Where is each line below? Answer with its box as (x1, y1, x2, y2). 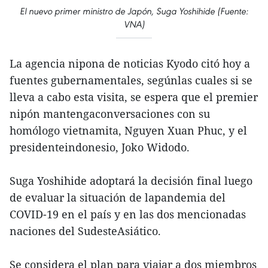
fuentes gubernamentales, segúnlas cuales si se (10, 73, 252, 88)
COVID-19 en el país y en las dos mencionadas (10, 207, 246, 222)
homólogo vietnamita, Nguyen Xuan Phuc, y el (10, 123, 247, 138)
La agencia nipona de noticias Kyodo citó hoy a (10, 56, 250, 71)
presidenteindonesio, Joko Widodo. (10, 140, 190, 155)
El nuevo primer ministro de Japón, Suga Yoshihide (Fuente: (20, 5, 248, 17)
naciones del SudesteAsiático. (10, 224, 161, 239)
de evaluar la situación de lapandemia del (10, 190, 226, 205)
